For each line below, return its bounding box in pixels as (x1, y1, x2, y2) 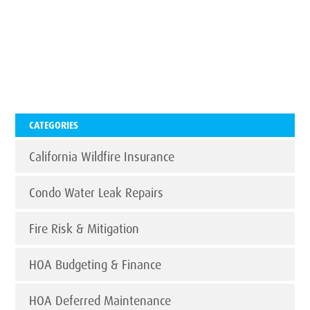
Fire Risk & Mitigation (29, 221, 140, 237)
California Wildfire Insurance (29, 149, 175, 165)
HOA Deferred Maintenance (29, 293, 172, 309)
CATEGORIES (29, 119, 79, 131)
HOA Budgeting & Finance (29, 257, 162, 273)
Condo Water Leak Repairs (29, 185, 164, 201)
